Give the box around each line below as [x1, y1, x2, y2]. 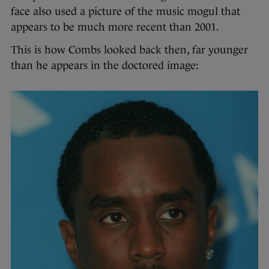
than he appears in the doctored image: [11, 59, 202, 71]
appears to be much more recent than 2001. [11, 20, 219, 33]
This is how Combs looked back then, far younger [11, 43, 248, 56]
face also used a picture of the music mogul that [11, 5, 240, 17]
